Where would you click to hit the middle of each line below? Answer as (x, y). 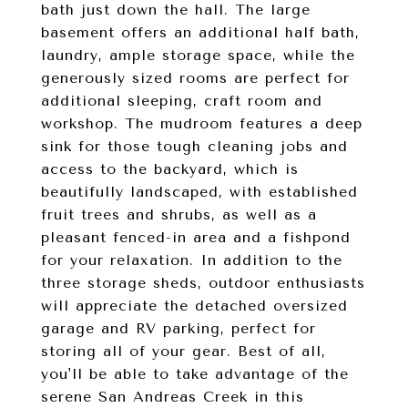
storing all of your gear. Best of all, (184, 351)
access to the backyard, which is (170, 169)
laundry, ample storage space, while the (198, 55)
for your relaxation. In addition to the (192, 260)
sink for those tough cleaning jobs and (194, 146)
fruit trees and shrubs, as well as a (179, 214)
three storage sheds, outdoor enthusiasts (203, 283)
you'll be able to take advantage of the (195, 374)
